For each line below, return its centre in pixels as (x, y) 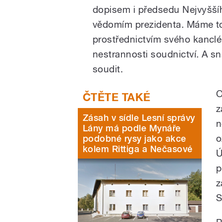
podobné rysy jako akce (135, 138)
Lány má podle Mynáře (132, 128)
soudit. (108, 69)
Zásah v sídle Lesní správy (139, 117)
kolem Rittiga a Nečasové (138, 149)
